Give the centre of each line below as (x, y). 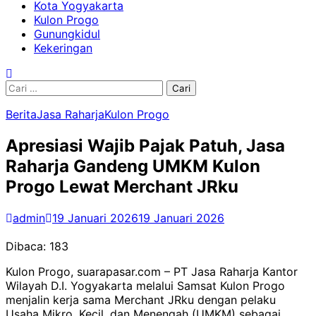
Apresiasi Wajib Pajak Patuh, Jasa (145, 145)
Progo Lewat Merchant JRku (122, 186)
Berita (21, 114)
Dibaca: (26, 246)
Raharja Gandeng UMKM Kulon (133, 166)
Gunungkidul (67, 34)
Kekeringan (63, 48)
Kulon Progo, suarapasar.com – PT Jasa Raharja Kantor (152, 271)
